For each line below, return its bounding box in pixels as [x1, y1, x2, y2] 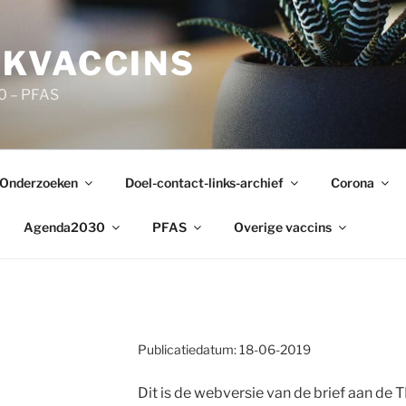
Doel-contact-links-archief [124, 174, 284, 190]
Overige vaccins [233, 218, 332, 235]
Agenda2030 [23, 218, 105, 235]
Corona [330, 174, 374, 190]
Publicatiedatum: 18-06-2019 [137, 342, 311, 357]
